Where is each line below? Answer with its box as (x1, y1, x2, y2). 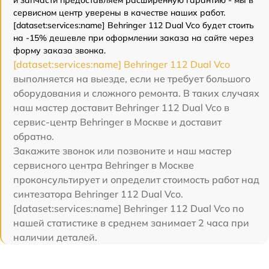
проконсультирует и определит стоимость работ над (13, 174, 259, 186)
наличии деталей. (13, 231, 97, 244)
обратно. (13, 130, 54, 143)
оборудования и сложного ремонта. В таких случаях (13, 87, 259, 100)
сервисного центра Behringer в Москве (13, 159, 194, 172)
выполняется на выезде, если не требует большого (13, 73, 250, 85)
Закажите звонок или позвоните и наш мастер (13, 145, 232, 157)
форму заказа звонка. (13, 45, 106, 56)
